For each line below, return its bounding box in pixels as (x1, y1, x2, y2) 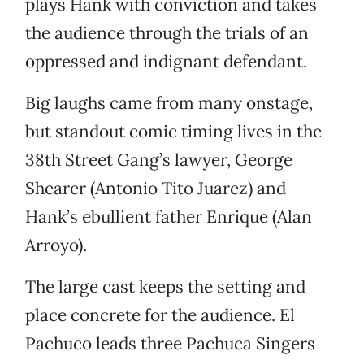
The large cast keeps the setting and (25, 275, 305, 298)
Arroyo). (25, 234, 87, 257)
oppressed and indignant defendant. (25, 50, 307, 73)
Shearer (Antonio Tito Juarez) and (25, 177, 286, 200)
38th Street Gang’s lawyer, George (25, 149, 292, 171)
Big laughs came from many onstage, (25, 92, 313, 115)
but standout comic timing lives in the (25, 120, 322, 143)
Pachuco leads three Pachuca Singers (25, 332, 315, 355)
